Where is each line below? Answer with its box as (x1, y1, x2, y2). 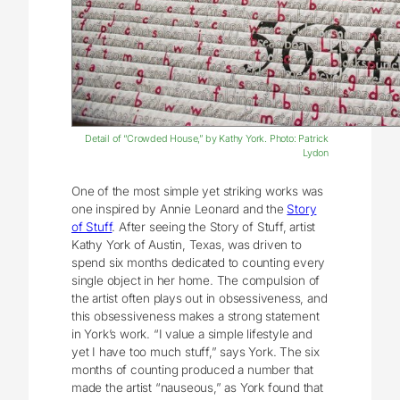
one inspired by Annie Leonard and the (71, 201, 287, 216)
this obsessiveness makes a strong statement (71, 308, 320, 323)
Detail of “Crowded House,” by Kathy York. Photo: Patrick (85, 132, 329, 146)
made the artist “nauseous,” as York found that (71, 379, 323, 395)
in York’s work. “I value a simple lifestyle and (71, 326, 312, 341)
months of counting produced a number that (71, 362, 313, 377)
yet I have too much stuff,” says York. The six (71, 344, 320, 359)
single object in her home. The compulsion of (71, 272, 321, 287)
